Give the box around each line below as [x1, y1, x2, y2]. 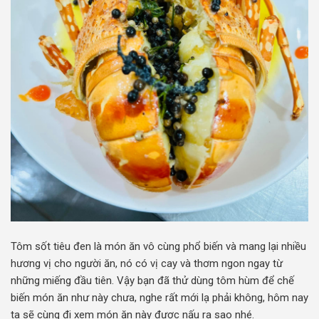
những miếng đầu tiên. [11, 273, 117, 287]
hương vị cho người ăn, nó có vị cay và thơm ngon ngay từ [11, 256, 283, 270]
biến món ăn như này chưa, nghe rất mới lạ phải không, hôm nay [11, 291, 308, 304]
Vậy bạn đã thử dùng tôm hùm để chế [117, 273, 294, 287]
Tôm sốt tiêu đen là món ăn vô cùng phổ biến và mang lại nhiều [11, 239, 306, 253]
